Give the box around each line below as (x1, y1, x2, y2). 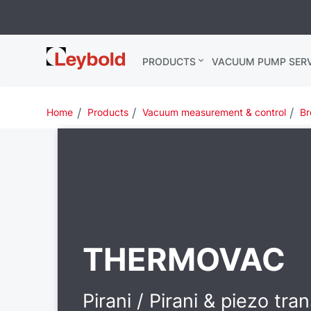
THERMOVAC (83, 239, 286, 278)
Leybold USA (47, 47, 122, 62)
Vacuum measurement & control (142, 106, 286, 118)
